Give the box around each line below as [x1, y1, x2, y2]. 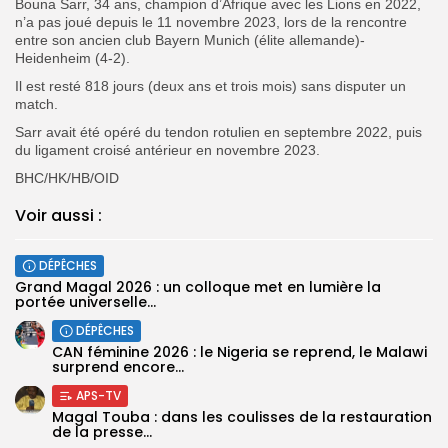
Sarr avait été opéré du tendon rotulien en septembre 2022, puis [15, 123, 422, 140]
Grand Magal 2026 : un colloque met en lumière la [15, 276, 381, 297]
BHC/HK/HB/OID [15, 169, 119, 186]
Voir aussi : [15, 203, 102, 227]
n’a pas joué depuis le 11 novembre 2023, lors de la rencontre [15, 13, 407, 30]
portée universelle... [15, 291, 156, 312]
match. [15, 95, 58, 112]
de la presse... [52, 421, 152, 442]
